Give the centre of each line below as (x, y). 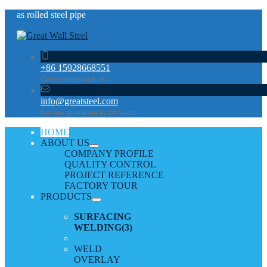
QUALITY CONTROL (110, 164)
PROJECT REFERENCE (114, 175)
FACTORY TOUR (101, 186)
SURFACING (103, 217)
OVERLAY (97, 260)
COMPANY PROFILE (109, 153)
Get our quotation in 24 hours (88, 112)
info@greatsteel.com (79, 101)
